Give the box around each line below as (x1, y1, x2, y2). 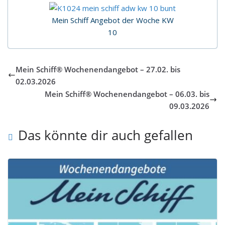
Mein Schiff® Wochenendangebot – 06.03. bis (45, 88, 209, 99)
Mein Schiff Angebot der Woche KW (51, 15, 174, 25)
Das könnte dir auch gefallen (18, 126, 193, 144)
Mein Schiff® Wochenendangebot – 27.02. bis (16, 64, 180, 74)
